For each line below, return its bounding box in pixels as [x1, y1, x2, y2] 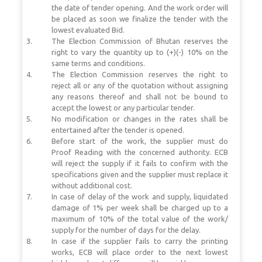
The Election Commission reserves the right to [51, 70, 228, 78]
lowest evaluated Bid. [51, 25, 125, 34]
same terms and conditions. [51, 58, 145, 67]
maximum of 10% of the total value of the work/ [51, 214, 228, 223]
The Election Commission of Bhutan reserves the [51, 36, 228, 45]
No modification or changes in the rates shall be [51, 114, 228, 123]
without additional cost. [51, 181, 132, 189]
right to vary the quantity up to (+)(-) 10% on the [51, 47, 228, 56]
